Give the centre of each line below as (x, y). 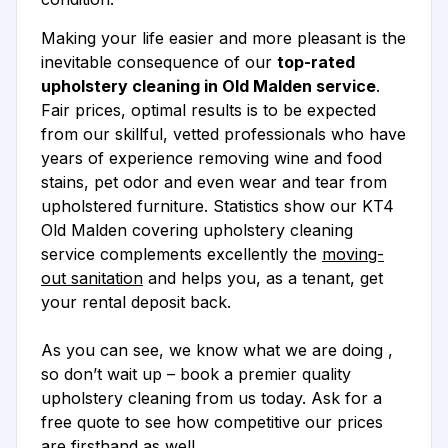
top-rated (316, 62)
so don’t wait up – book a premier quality (196, 374)
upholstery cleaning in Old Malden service (208, 86)
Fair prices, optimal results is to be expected (208, 110)
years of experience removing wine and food (211, 158)
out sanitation (92, 278)
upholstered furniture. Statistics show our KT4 (217, 206)
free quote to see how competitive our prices (212, 422)
